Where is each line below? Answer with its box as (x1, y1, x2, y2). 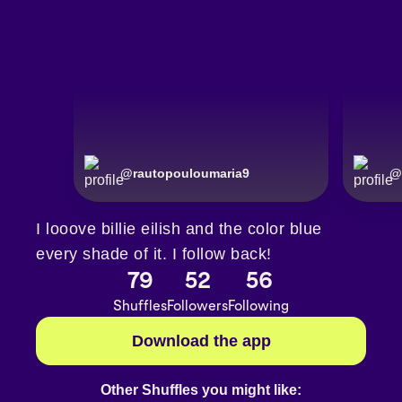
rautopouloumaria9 (133, 166, 249, 181)
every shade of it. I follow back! (36, 245, 272, 264)
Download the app (131, 332, 271, 351)
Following (228, 297, 289, 315)
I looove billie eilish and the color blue (36, 220, 322, 239)
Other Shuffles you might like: (100, 381, 301, 398)
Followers (167, 297, 228, 315)
